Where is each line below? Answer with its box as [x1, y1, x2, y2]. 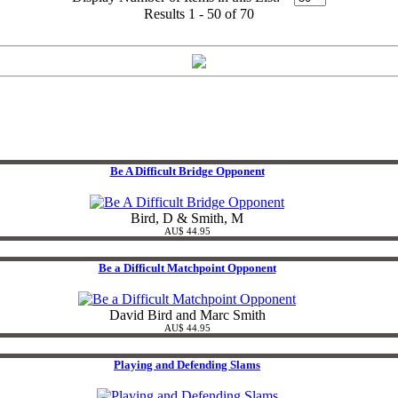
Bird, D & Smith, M [131, 211, 243, 227]
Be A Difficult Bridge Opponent [109, 164, 265, 179]
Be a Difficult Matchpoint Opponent [98, 261, 276, 275]
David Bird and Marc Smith [108, 307, 266, 323]
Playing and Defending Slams [114, 358, 260, 372]
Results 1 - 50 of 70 [144, 6, 254, 22]
